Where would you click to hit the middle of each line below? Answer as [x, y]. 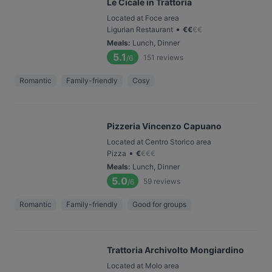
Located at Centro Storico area [159, 142]
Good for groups [159, 204]
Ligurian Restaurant [140, 29]
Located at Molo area [143, 266]
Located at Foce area [143, 18]
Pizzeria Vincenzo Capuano [164, 126]
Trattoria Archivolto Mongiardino [175, 250]
